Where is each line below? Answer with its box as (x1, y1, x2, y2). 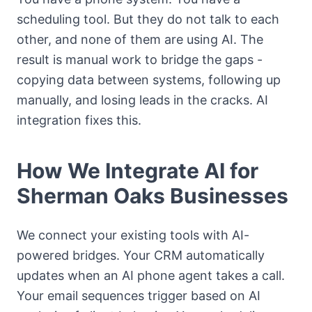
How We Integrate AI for (17, 158, 258, 184)
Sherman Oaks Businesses (17, 183, 288, 209)
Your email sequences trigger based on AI (17, 288, 260, 304)
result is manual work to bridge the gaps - (17, 52, 263, 68)
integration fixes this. (17, 113, 141, 128)
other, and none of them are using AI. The (17, 32, 263, 47)
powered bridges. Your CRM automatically (17, 248, 265, 263)
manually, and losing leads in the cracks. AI (17, 93, 268, 108)
